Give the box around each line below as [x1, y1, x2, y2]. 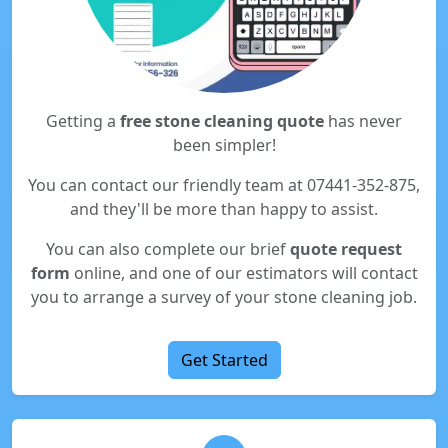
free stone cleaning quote [120, 110, 324, 132]
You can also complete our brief [46, 238, 290, 260]
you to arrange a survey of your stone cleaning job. [31, 286, 417, 308]
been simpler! [172, 134, 276, 156]
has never [324, 110, 402, 132]
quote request [290, 238, 402, 260]
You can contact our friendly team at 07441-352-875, [28, 174, 420, 196]
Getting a [46, 110, 120, 132]
